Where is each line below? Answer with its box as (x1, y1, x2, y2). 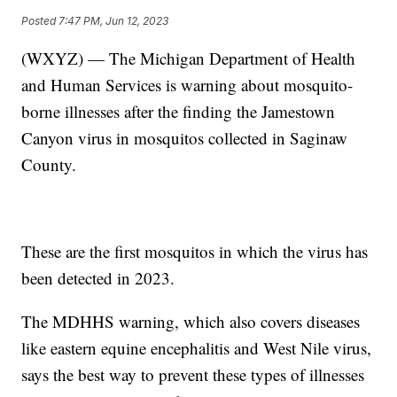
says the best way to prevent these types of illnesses (21, 363, 365, 386)
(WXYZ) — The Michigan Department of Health (21, 47, 356, 70)
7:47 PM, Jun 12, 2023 (58, 14, 169, 28)
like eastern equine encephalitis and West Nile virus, (21, 337, 372, 360)
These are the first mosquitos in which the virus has (21, 240, 369, 263)
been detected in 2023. (21, 267, 175, 290)
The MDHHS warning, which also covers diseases (21, 310, 361, 333)
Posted (21, 14, 59, 28)
